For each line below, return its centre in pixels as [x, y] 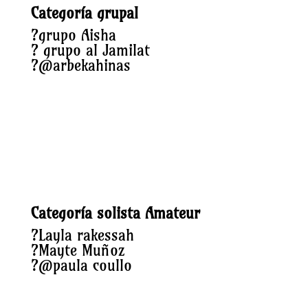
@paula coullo [85, 265]
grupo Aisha [77, 35]
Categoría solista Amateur [115, 213]
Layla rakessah [86, 235]
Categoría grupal [84, 13]
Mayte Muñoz [81, 250]
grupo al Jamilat [94, 50]
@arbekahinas [84, 65]
